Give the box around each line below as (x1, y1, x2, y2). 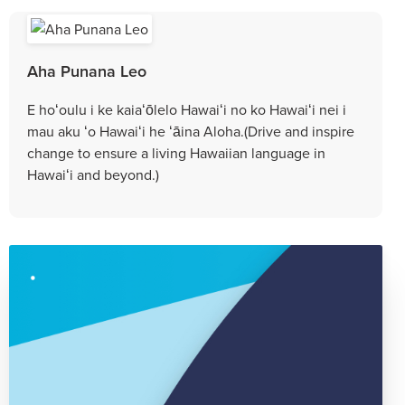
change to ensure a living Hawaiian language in (27, 142, 325, 163)
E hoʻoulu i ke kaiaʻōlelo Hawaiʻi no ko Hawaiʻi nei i (27, 99, 346, 119)
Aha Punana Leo (27, 59, 146, 82)
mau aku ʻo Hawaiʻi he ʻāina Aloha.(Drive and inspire (27, 120, 354, 141)
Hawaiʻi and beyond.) (27, 164, 159, 184)
